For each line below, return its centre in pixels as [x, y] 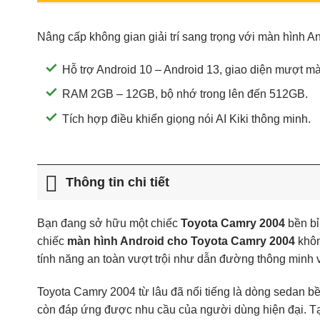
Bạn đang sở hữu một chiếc [109, 223]
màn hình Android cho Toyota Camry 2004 [181, 241]
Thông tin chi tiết [118, 182]
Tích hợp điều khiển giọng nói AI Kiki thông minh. [186, 119]
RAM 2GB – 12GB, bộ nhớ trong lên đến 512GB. [185, 94]
